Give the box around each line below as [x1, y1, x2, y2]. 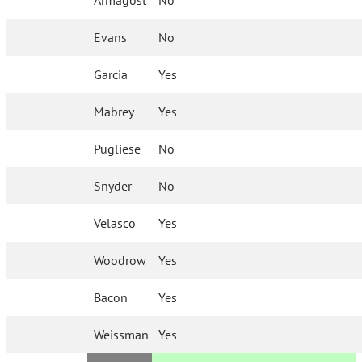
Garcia [94, 66, 128, 82]
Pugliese [94, 141, 141, 157]
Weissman [94, 326, 149, 343]
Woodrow [94, 252, 147, 268]
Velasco [94, 215, 137, 231]
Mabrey [94, 103, 135, 120]
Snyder [94, 178, 133, 194]
